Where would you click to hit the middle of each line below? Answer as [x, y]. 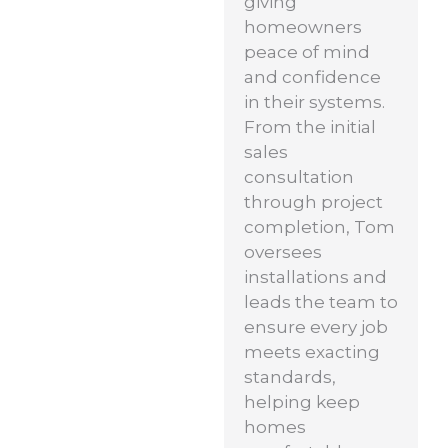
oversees [283, 252]
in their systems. [314, 102]
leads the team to [321, 302]
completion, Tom [319, 227]
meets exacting [312, 352]
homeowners [303, 27]
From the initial [310, 127]
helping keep [302, 402]
